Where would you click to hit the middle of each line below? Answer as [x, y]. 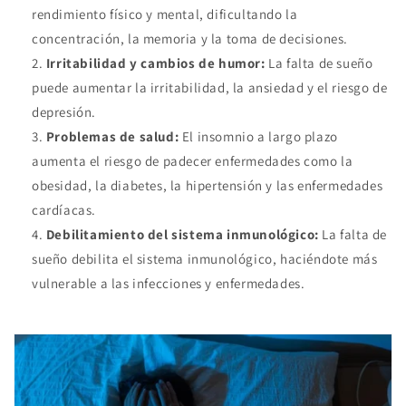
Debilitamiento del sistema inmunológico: [182, 235]
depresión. [64, 112]
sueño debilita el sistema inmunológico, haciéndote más [205, 259]
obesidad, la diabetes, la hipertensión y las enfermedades [208, 186]
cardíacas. [64, 210]
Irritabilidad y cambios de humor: [155, 63]
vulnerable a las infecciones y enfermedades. [169, 284]
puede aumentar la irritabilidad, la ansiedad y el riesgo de [210, 88]
